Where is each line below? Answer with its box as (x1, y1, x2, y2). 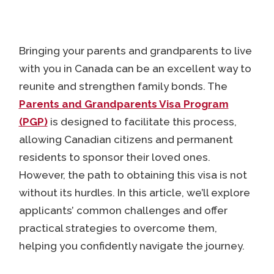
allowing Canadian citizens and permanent (18, 133, 233, 146)
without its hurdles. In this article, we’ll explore (18, 187, 250, 199)
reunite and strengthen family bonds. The (18, 80, 228, 93)
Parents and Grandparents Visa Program (18, 98, 229, 111)
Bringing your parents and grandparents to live (18, 45, 252, 57)
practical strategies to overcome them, (18, 222, 217, 235)
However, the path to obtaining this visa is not (18, 169, 247, 182)
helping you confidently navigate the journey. (18, 240, 245, 253)
